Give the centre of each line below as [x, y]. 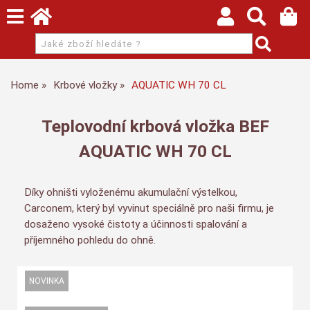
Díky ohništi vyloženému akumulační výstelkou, [131, 193]
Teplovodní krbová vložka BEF [155, 126]
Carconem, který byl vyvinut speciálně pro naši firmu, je [149, 209]
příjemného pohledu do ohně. [90, 240]
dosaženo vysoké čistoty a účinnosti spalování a [136, 225]
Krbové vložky [85, 85]
